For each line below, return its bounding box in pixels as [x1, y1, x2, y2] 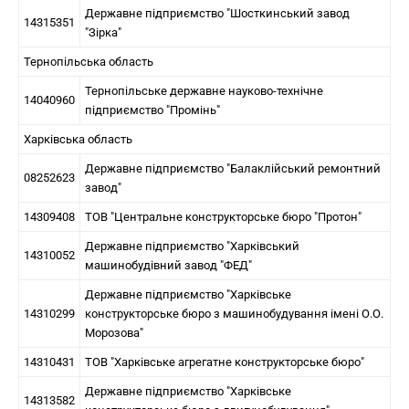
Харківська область [24, 132, 132, 146]
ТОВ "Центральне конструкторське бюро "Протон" [85, 210, 362, 224]
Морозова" [85, 326, 143, 340]
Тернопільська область [24, 55, 153, 68]
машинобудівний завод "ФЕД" [85, 258, 252, 272]
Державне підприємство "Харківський [85, 239, 299, 253]
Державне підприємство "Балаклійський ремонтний [85, 162, 381, 175]
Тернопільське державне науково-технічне [85, 84, 323, 98]
